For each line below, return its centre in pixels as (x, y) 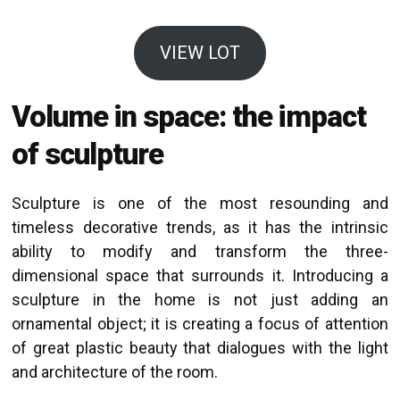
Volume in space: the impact (189, 116)
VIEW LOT (200, 53)
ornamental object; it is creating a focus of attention (200, 323)
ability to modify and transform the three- (200, 251)
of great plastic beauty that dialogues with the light (200, 347)
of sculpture (88, 154)
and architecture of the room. (115, 371)
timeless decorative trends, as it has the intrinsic (200, 227)
